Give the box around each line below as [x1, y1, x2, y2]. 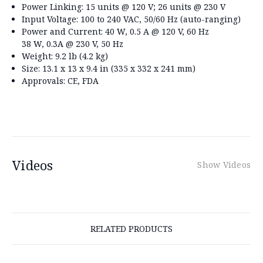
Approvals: [22, 75, 66, 86]
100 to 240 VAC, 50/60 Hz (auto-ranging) [78, 13, 241, 25]
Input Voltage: [22, 13, 79, 25]
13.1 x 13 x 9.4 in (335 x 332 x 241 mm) [40, 62, 196, 74]
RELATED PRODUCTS [90, 222, 173, 234]
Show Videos [197, 159, 251, 170]
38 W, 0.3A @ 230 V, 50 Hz [22, 38, 124, 49]
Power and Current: [22, 25, 103, 37]
